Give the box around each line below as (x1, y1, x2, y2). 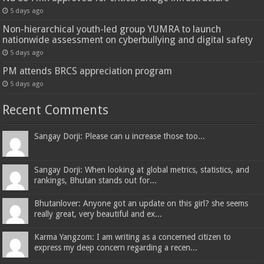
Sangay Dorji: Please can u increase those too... (34, 131, 206, 141)
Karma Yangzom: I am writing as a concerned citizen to (34, 232, 232, 242)
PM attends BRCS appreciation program (2, 65, 173, 77)
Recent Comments (2, 102, 109, 117)
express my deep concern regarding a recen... (34, 242, 198, 252)
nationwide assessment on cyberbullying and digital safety (2, 34, 253, 45)
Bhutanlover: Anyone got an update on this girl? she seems (34, 198, 249, 208)
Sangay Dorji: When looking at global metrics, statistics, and (34, 164, 250, 174)
